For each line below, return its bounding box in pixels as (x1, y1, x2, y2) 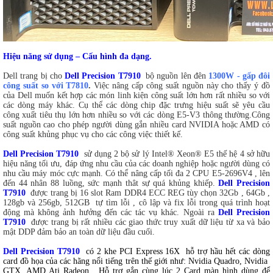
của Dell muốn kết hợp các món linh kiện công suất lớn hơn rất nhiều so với (3, 91, 270, 101)
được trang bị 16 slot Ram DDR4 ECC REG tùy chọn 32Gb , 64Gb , (26, 188, 270, 198)
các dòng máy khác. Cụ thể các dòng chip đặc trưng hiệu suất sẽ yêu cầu (3, 101, 270, 110)
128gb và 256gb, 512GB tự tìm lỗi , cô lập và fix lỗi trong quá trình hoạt (3, 198, 270, 208)
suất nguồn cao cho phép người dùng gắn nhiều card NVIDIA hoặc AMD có (3, 120, 270, 130)
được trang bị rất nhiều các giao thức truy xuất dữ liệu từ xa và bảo (26, 218, 270, 227)
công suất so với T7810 (3, 81, 89, 91)
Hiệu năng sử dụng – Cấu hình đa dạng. (3, 52, 152, 62)
